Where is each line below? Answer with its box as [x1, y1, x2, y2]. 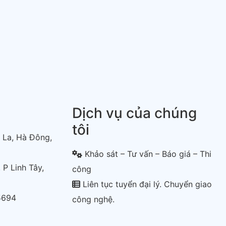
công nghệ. [72, 194, 115, 205]
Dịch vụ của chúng [72, 104, 197, 122]
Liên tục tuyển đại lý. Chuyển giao [80, 179, 212, 190]
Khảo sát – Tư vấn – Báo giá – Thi [82, 149, 212, 159]
